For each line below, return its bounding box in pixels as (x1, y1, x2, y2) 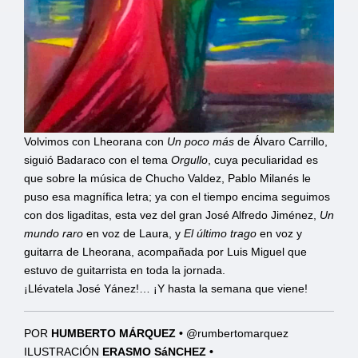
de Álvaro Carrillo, (234, 134, 328, 148)
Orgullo (171, 153, 208, 166)
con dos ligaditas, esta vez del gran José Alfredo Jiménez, (24, 208, 320, 221)
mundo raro (24, 226, 83, 240)
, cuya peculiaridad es (208, 153, 318, 166)
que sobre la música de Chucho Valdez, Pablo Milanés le (24, 171, 311, 185)
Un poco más (167, 134, 234, 148)
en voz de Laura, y (83, 226, 184, 240)
